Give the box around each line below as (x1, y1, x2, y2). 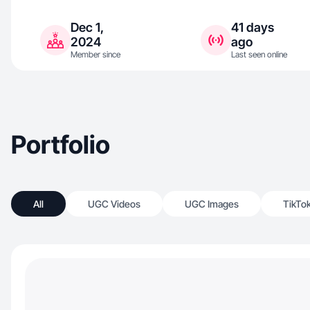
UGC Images (185, 198, 239, 210)
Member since (71, 49, 120, 60)
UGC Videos (88, 198, 140, 210)
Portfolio (11, 129, 110, 160)
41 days (230, 20, 274, 35)
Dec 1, (71, 20, 104, 35)
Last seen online (230, 49, 287, 60)
